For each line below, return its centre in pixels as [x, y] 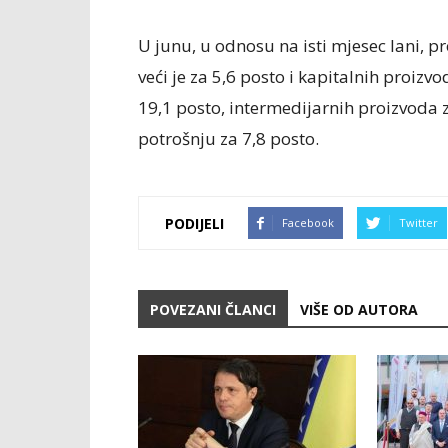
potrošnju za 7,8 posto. [228, 138]
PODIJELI [194, 223]
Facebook [308, 222]
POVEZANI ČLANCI [213, 309]
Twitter [418, 222]
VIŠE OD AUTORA [359, 309]
